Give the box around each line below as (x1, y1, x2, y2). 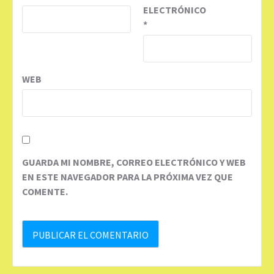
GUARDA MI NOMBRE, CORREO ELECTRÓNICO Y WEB (22, 156, 246, 168)
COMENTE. (22, 185, 68, 198)
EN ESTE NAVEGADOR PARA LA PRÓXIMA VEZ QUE (22, 171, 233, 183)
